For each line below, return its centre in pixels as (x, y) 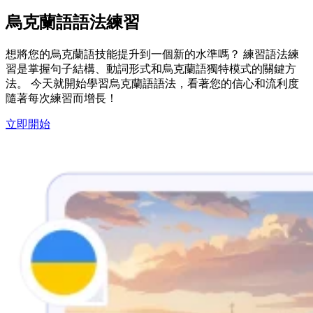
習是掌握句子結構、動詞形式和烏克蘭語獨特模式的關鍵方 (151, 68)
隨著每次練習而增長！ (61, 98)
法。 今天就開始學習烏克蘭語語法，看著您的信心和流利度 (152, 83)
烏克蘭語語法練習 (73, 22)
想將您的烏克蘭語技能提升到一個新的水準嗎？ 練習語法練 (152, 54)
